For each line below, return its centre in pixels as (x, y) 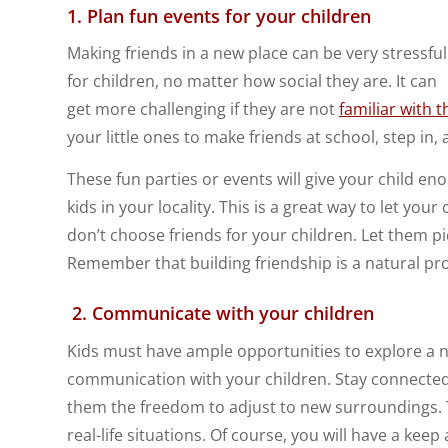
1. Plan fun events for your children (219, 15)
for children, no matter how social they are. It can (252, 81)
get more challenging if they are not (203, 109)
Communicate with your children (233, 312)
